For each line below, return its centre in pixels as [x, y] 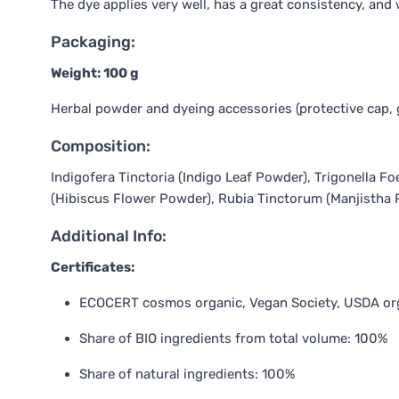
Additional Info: [109, 236]
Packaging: [93, 42]
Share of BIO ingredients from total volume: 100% [233, 338]
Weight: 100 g [95, 73]
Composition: [101, 146]
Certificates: [93, 267]
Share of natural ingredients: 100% [187, 374]
